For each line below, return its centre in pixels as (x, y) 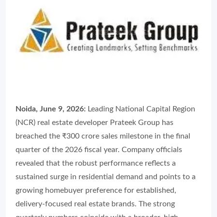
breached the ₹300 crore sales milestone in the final (103, 136)
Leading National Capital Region (141, 109)
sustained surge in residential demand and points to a (106, 177)
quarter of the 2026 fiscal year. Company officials (99, 149)
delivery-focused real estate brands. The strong (95, 204)
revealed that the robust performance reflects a (96, 163)
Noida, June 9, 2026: (52, 109)
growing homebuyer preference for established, (96, 190)
